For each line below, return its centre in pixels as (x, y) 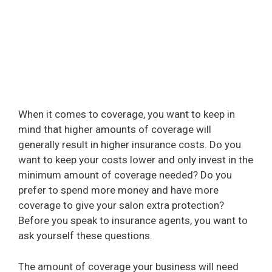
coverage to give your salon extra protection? (121, 206)
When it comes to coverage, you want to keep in (127, 114)
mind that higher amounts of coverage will (115, 130)
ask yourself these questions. (85, 236)
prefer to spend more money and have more (118, 190)
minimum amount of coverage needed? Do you (125, 175)
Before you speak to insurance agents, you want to (133, 221)
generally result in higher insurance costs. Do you (130, 145)
